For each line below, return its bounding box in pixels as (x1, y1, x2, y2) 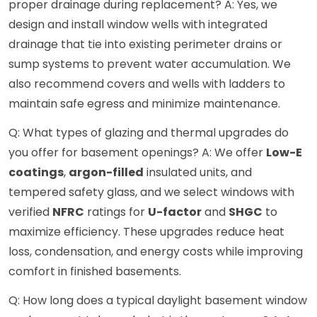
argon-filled (69, 164, 144, 181)
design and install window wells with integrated (8, 16, 267, 33)
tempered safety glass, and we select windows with (8, 184, 294, 201)
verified (8, 204, 52, 221)
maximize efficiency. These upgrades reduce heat (8, 224, 284, 241)
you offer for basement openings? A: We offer (8, 144, 266, 161)
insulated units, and (144, 164, 252, 181)
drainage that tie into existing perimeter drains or (8, 36, 282, 53)
